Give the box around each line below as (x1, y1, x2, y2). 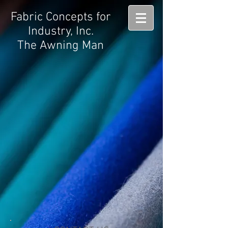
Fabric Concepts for (10, 10, 111, 24)
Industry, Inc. (27, 24, 94, 39)
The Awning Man (17, 39, 104, 53)
